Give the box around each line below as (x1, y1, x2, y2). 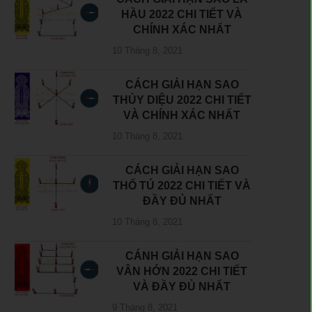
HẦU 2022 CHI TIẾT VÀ (121, 8, 242, 21)
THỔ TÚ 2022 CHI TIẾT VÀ (113, 180, 251, 192)
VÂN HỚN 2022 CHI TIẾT (116, 265, 247, 278)
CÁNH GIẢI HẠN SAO (125, 250, 239, 263)
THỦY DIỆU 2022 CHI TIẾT (112, 94, 251, 107)
